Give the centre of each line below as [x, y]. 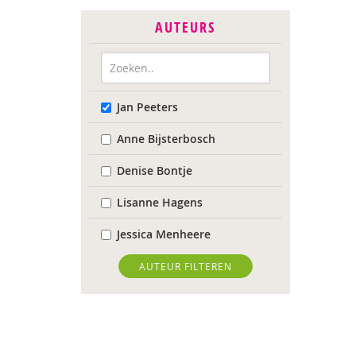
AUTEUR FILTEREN [185, 266]
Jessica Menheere [164, 234]
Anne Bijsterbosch [166, 139]
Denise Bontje [155, 170]
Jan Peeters [147, 107]
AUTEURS [186, 27]
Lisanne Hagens [160, 202]
